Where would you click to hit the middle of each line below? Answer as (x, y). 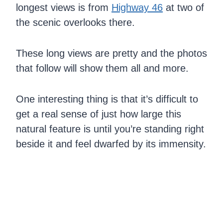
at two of (183, 8)
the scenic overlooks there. (75, 23)
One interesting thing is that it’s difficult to (107, 99)
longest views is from (64, 8)
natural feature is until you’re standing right (110, 129)
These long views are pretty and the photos (111, 54)
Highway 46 (137, 8)
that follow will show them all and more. (102, 68)
